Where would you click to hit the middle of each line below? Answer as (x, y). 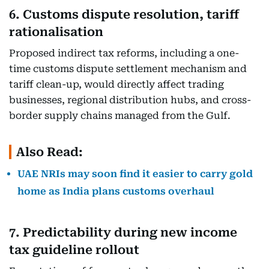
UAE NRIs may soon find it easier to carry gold (135, 174)
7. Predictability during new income (123, 232)
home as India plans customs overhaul (116, 191)
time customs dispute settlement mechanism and (128, 69)
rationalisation (56, 32)
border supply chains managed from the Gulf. (120, 116)
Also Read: (50, 152)
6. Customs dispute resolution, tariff (124, 14)
